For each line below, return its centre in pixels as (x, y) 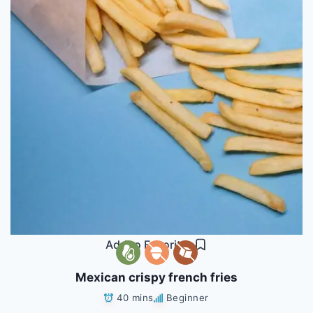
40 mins (135, 297)
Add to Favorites (150, 244)
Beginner (187, 297)
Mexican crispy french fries (156, 277)
